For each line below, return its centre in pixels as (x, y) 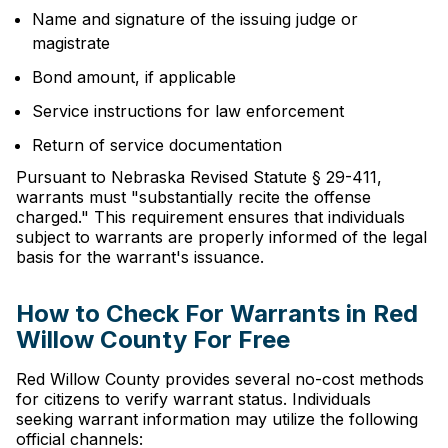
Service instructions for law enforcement (188, 111)
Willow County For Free (153, 339)
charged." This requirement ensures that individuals (210, 217)
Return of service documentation (157, 145)
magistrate (71, 43)
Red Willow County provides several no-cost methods (220, 379)
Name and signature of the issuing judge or (195, 19)
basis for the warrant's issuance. (140, 257)
